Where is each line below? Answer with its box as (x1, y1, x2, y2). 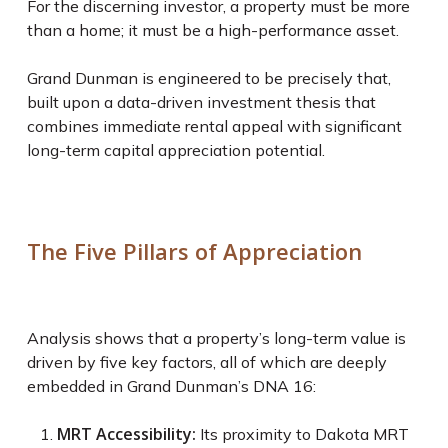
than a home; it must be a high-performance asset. (26, 20, 403, 40)
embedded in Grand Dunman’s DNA (26, 376, 293, 396)
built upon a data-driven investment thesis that (26, 92, 376, 112)
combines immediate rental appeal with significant (26, 116, 402, 136)
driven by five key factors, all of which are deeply (26, 352, 387, 372)
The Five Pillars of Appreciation (26, 236, 362, 266)
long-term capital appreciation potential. (26, 140, 325, 160)
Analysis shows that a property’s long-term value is (26, 328, 406, 348)
